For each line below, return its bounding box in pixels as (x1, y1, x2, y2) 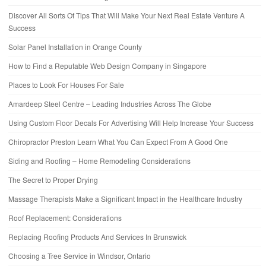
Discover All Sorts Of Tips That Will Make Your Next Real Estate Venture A (8, 10, 245, 21)
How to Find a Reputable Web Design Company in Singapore (8, 61, 207, 71)
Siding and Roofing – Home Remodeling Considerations (8, 156, 191, 166)
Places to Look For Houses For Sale (8, 80, 124, 90)
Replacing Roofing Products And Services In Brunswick (8, 232, 186, 242)
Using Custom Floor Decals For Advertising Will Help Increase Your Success (8, 118, 254, 128)
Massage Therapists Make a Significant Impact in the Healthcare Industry (8, 194, 242, 204)
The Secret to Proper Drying (8, 175, 98, 185)
